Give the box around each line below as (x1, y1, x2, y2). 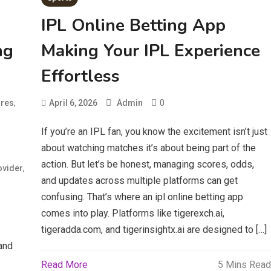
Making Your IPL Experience (41, 39, 261, 62)
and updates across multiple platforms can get (41, 175, 238, 186)
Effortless (41, 65, 120, 88)
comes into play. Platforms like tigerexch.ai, (41, 207, 225, 219)
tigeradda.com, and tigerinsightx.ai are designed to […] (41, 224, 267, 235)
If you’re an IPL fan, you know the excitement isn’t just (41, 126, 268, 137)
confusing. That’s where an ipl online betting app (41, 191, 244, 203)
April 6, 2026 (49, 98, 98, 108)
